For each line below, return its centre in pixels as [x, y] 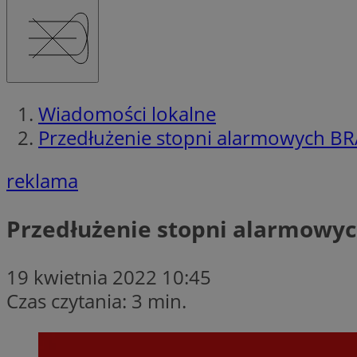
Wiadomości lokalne [127, 113]
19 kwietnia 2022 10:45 [109, 277]
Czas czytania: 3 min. [96, 300]
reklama [42, 180]
